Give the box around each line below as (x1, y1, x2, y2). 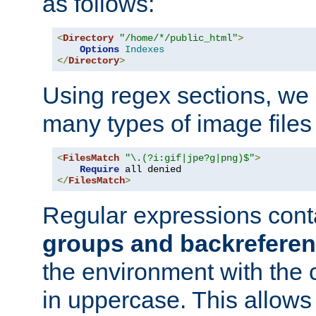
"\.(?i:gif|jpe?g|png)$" (125, 152, 255, 164)
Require (80, 163, 119, 175)
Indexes (125, 43, 164, 55)
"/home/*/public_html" (119, 32, 238, 44)
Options (80, 43, 119, 55)
